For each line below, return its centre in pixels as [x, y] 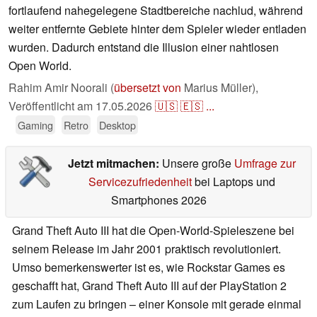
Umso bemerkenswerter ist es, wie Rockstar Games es [149, 267]
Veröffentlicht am [52, 106]
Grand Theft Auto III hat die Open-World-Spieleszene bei [153, 231]
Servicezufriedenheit [140, 182]
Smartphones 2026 [158, 200]
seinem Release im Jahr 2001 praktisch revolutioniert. [146, 249]
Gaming [35, 125]
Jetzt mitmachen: [115, 163]
